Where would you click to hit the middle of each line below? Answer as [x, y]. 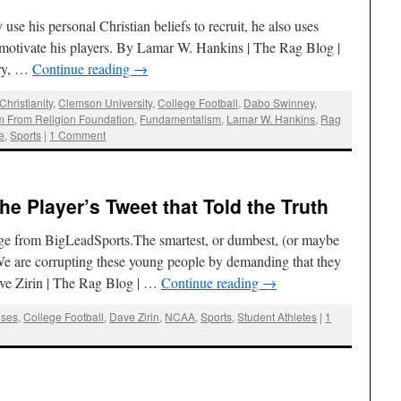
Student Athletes [277, 316]
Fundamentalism [181, 119]
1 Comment [78, 135]
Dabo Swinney [279, 103]
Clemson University [106, 103]
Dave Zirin [135, 316]
